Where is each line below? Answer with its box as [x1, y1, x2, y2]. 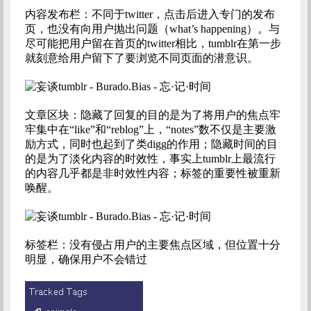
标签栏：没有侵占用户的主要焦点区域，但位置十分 [24, 239, 280, 251]
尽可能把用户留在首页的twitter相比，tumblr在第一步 [24, 37, 281, 50]
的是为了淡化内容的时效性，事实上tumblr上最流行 [24, 153, 276, 165]
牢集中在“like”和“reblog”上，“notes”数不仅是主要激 [24, 124, 276, 136]
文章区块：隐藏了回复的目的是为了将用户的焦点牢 [24, 109, 280, 121]
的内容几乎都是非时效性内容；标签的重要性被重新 [24, 167, 280, 180]
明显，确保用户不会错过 [24, 253, 147, 266]
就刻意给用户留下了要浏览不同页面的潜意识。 [24, 52, 258, 65]
